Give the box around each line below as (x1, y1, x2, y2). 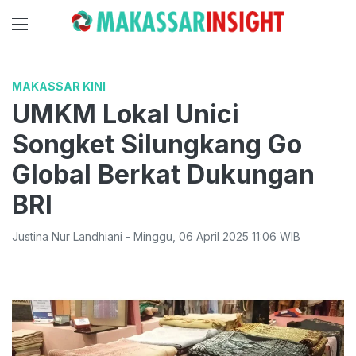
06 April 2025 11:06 (179, 230, 277, 243)
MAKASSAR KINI (12, 79, 106, 93)
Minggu (133, 230, 172, 243)
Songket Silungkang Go (12, 129, 302, 160)
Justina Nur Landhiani (12, 230, 122, 243)
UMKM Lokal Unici (12, 99, 239, 130)
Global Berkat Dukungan (12, 159, 315, 190)
